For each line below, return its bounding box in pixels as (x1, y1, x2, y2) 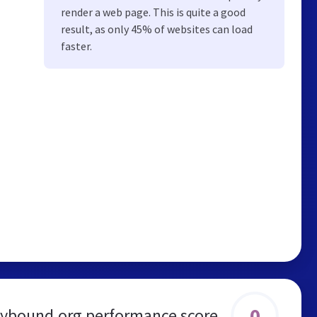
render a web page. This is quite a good (61, 5, 246, 19)
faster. (61, 39, 92, 53)
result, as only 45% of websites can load (61, 22, 253, 36)
